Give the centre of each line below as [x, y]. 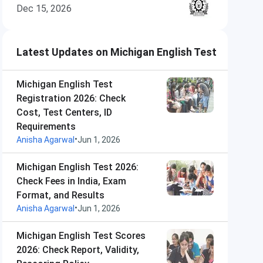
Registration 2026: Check [71, 98]
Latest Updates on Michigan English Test [117, 52]
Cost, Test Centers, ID [64, 112]
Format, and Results [60, 195]
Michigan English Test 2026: [77, 167]
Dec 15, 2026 [44, 9]
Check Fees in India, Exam [71, 181]
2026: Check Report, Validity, [78, 250]
